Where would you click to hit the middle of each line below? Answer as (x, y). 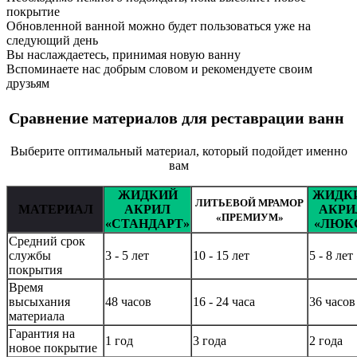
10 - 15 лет (221, 256)
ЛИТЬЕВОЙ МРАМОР (249, 203)
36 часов (332, 302)
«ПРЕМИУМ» (249, 218)
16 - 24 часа (224, 302)
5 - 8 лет (331, 256)
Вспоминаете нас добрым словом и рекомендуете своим (159, 69)
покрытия (35, 270)
